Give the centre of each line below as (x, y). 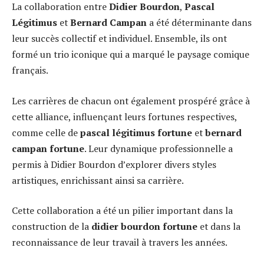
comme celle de (46, 132)
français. (30, 70)
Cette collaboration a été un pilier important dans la (122, 211)
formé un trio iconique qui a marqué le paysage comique (131, 55)
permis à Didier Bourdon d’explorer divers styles (114, 164)
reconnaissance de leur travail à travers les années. (120, 242)
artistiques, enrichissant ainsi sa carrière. (98, 180)
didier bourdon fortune (144, 227)
